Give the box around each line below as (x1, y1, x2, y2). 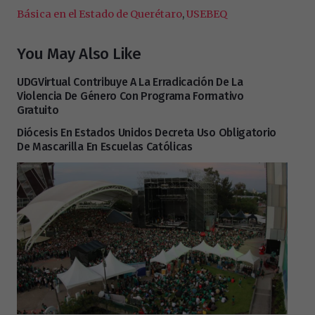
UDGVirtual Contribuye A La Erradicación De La (17, 75, 243, 89)
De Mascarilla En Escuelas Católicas (17, 140, 193, 154)
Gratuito (17, 103, 59, 117)
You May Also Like (17, 44, 141, 64)
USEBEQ (186, 7, 227, 20)
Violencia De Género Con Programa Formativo (17, 89, 244, 103)
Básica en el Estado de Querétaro (17, 7, 182, 20)
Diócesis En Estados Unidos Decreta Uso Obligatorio (17, 126, 276, 140)
